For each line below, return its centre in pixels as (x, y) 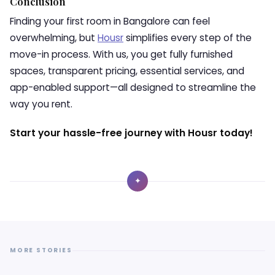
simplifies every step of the (188, 38)
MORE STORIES (41, 250)
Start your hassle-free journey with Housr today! (131, 133)
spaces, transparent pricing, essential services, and (127, 71)
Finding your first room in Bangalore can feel (110, 21)
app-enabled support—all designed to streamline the (133, 87)
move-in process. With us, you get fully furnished (121, 54)
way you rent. (41, 104)
